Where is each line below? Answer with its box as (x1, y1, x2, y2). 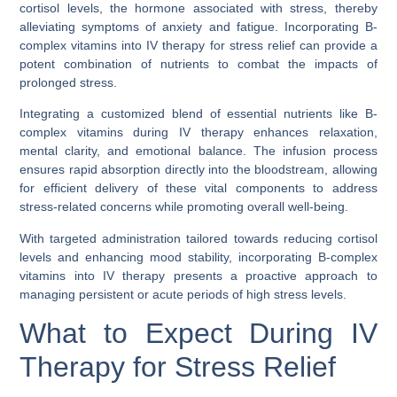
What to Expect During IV (19, 316, 378, 349)
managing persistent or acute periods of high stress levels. (19, 286, 347, 301)
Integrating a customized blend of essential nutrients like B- (19, 106, 378, 121)
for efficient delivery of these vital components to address (19, 181, 378, 196)
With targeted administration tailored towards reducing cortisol (19, 230, 378, 245)
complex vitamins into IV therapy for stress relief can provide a (19, 37, 378, 52)
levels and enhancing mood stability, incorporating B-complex (19, 249, 378, 264)
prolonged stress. (19, 74, 118, 90)
